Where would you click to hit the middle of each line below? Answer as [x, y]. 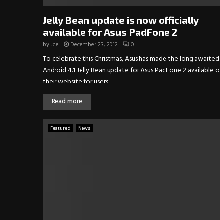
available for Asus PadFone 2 [110, 32]
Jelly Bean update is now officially [121, 19]
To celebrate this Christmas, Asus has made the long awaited [131, 59]
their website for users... [77, 82]
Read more [67, 101]
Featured [60, 128]
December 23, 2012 [94, 44]
